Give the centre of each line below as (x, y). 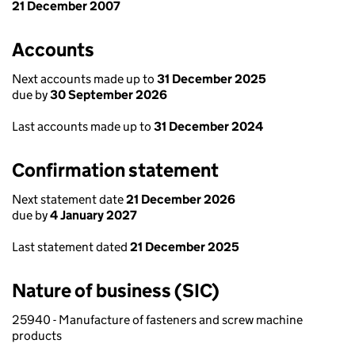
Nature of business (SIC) (116, 290)
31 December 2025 (212, 79)
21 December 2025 (185, 247)
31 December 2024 (208, 126)
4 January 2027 (94, 215)
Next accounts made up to (84, 79)
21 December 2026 (181, 199)
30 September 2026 (109, 95)
